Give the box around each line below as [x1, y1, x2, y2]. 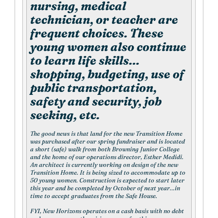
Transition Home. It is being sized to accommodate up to [30, 169, 185, 177]
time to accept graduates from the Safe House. [30, 192, 157, 200]
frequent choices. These [30, 26, 163, 41]
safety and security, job [30, 94, 162, 109]
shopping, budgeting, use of [30, 67, 184, 82]
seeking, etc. [30, 108, 100, 123]
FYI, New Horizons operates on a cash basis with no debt [30, 207, 184, 215]
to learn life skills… [30, 54, 140, 68]
